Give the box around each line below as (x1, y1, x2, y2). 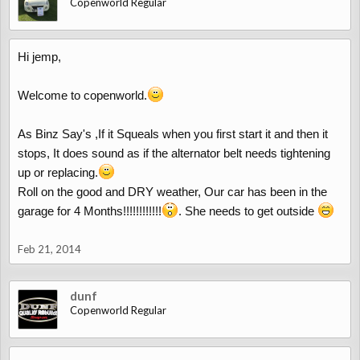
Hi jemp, (18, 50, 61, 63)
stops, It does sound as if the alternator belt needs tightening (18, 146, 330, 160)
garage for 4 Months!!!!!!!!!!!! (18, 204, 162, 218)
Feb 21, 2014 (18, 243, 81, 256)
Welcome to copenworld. (18, 88, 147, 102)
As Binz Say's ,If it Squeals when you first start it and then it (18, 127, 328, 141)
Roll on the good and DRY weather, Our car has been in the (18, 185, 327, 198)
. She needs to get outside (178, 204, 317, 218)
